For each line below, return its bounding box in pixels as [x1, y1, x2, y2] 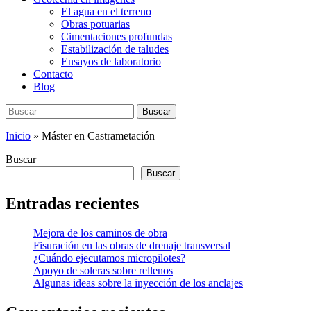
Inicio [6, 130, 31, 142]
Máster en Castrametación [42, 130, 155, 142]
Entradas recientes [6, 194, 139, 212]
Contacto [33, 68, 73, 80]
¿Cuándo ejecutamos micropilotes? [33, 251, 185, 264]
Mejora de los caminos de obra [33, 226, 167, 239]
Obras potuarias [61, 18, 130, 30]
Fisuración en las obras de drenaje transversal [33, 239, 230, 251]
